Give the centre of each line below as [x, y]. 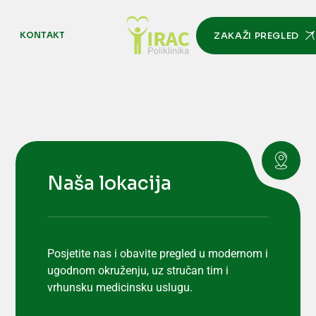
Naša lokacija [109, 184]
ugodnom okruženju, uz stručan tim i [138, 271]
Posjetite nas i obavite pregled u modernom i [157, 254]
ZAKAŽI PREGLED [256, 36]
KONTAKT [43, 35]
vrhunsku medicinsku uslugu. [120, 287]
